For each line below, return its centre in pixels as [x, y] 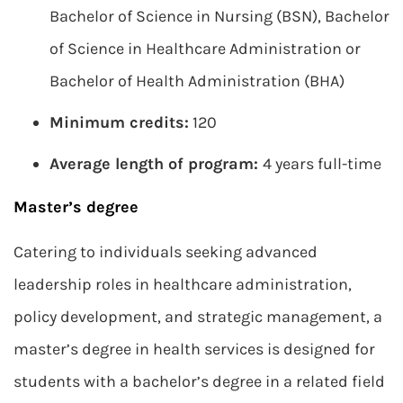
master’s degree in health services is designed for [194, 349]
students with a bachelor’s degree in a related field [199, 381]
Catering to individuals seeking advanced [166, 252]
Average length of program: [156, 164]
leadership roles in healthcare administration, [183, 284]
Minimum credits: [119, 122]
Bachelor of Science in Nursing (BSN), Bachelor [219, 16]
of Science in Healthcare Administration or [205, 49]
